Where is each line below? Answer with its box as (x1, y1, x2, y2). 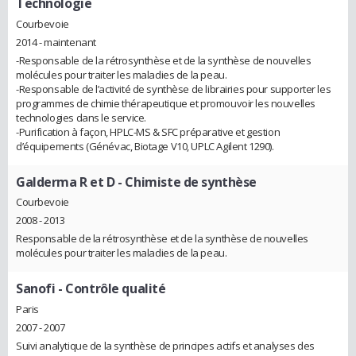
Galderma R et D (16, 172, 115, 191)
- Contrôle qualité (55, 280, 166, 298)
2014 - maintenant (16, 34, 96, 49)
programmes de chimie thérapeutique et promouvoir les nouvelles (16, 95, 315, 110)
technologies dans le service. (16, 110, 146, 125)
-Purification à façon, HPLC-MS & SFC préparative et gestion (16, 124, 281, 139)
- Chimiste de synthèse (114, 172, 257, 191)
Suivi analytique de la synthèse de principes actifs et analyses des (16, 339, 315, 354)
